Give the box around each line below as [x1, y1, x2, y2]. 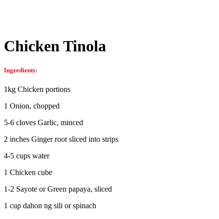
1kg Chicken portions [4, 85, 70, 93]
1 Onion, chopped [4, 101, 60, 110]
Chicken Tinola [4, 37, 106, 55]
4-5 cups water [4, 151, 49, 160]
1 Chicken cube [4, 168, 52, 176]
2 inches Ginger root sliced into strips [4, 134, 118, 143]
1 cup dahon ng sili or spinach [4, 201, 96, 210]
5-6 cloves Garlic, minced [4, 118, 83, 127]
